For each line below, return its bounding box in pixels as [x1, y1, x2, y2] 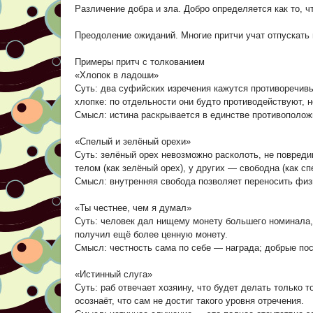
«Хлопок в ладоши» [75, 70, 159, 80]
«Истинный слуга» [75, 269, 152, 279]
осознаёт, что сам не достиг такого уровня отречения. [75, 296, 304, 306]
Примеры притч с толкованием [75, 57, 205, 67]
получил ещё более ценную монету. [75, 229, 228, 240]
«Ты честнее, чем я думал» [75, 203, 191, 213]
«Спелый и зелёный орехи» [75, 136, 191, 147]
